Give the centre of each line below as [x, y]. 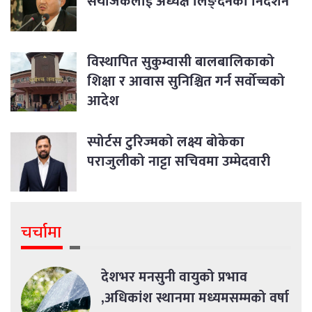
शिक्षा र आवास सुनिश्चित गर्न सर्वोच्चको [186, 82]
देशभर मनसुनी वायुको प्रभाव [174, 278]
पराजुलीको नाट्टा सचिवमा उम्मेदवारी [179, 162]
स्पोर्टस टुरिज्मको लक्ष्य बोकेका [166, 142]
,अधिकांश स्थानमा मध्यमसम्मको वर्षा [195, 298]
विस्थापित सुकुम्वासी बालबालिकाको [181, 62]
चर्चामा [41, 233]
